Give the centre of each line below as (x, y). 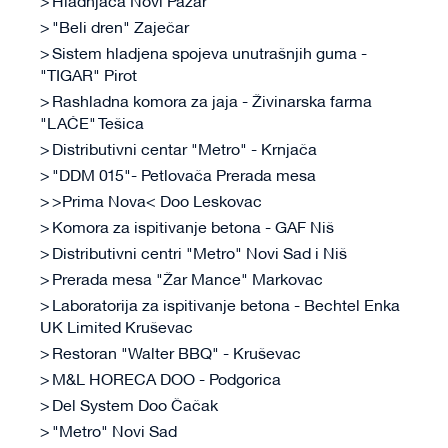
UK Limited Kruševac (116, 329)
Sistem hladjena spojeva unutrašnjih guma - (209, 55)
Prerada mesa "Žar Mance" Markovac (187, 281)
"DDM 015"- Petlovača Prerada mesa (184, 177)
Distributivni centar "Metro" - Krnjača (184, 151)
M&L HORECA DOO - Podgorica (166, 381)
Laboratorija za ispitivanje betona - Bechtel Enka (226, 307)
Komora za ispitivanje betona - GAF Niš (193, 229)
